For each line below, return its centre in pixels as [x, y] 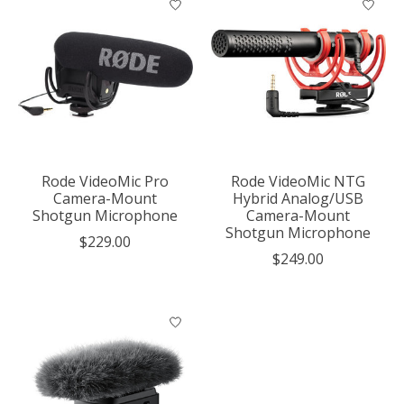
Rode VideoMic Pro [106, 182]
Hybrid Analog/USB [298, 199]
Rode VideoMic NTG [298, 182]
